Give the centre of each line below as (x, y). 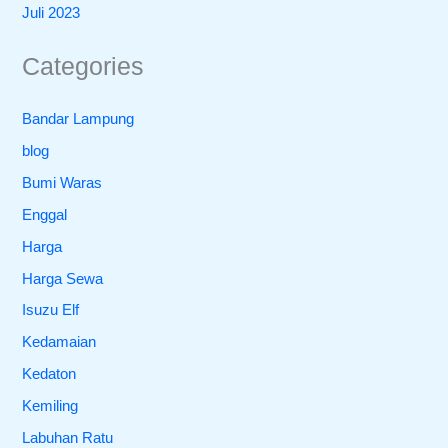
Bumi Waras (62, 182)
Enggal (45, 214)
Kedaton (49, 374)
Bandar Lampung (78, 118)
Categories (83, 67)
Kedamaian (59, 342)
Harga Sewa (63, 278)
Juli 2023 (51, 13)
